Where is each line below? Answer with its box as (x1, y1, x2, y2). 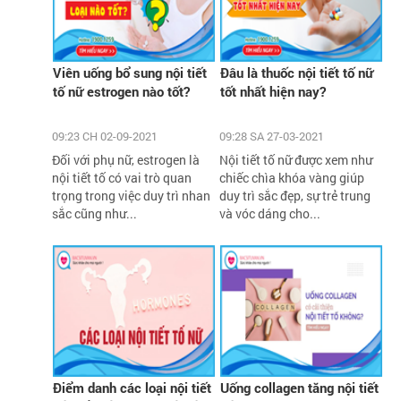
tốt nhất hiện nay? (219, 81, 326, 100)
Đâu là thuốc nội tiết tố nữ (219, 63, 373, 81)
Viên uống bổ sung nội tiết (53, 63, 208, 81)
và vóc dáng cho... (218, 204, 320, 222)
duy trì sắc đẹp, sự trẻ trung (218, 186, 371, 204)
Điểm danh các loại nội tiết (53, 378, 212, 397)
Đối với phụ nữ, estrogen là (52, 150, 200, 168)
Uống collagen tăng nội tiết (219, 378, 379, 397)
